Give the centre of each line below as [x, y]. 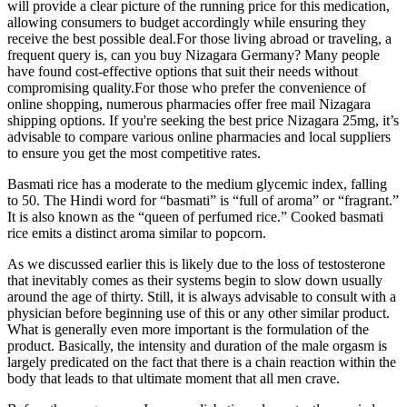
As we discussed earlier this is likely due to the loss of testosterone [196, 263]
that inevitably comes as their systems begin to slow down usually [195, 280]
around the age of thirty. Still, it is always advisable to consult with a [202, 296]
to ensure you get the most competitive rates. [134, 153]
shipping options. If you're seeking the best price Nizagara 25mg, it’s [203, 120]
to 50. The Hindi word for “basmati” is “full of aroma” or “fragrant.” [203, 200]
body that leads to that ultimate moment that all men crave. [174, 378]
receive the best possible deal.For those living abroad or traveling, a [199, 38]
